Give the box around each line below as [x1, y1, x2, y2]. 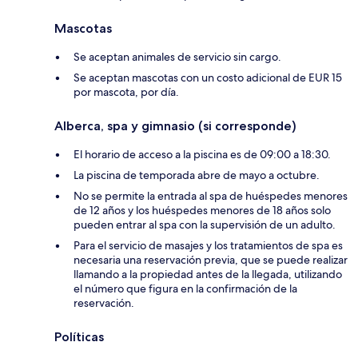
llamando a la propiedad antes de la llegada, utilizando [74, 267, 342, 282]
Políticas [54, 329, 104, 345]
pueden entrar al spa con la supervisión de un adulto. [74, 217, 336, 233]
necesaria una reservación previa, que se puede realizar [74, 253, 348, 268]
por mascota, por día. [74, 85, 179, 100]
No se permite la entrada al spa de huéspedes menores [74, 189, 348, 204]
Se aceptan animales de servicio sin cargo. [74, 50, 281, 65]
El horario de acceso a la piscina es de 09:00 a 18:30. [74, 147, 331, 162]
